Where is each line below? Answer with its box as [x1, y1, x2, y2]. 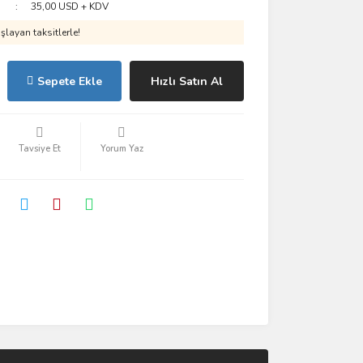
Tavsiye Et [18, 143, 61, 155]
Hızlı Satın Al [150, 73, 223, 89]
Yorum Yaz [100, 143, 143, 155]
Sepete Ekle [36, 73, 102, 89]
